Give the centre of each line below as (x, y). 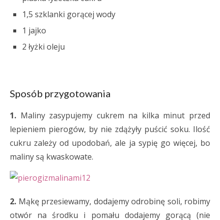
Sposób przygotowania (60, 93)
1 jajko (34, 30)
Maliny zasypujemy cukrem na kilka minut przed (113, 115)
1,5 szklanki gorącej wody (69, 14)
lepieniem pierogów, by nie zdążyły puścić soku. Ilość (110, 129)
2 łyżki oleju (43, 47)
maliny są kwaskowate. (52, 157)
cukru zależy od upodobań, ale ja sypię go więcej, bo (110, 143)
